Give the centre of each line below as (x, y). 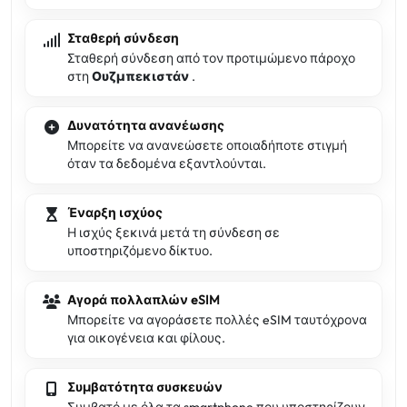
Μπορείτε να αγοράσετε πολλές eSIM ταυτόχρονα (217, 320)
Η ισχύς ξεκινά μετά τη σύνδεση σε (174, 233)
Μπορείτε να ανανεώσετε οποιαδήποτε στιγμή (207, 145)
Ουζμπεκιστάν (142, 76)
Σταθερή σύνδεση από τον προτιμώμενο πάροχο (211, 58)
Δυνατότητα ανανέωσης (146, 125)
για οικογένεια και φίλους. (146, 338)
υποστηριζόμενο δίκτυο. (140, 251)
